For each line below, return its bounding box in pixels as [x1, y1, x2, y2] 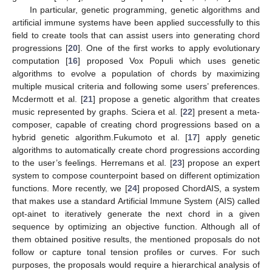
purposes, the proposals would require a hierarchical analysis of [12, 259, 260, 270]
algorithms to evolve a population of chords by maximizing [12, 68, 260, 78]
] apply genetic [197, 132, 260, 142]
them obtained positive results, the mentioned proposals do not [12, 234, 260, 244]
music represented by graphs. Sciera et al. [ [12, 106, 183, 117]
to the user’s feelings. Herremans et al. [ [12, 157, 172, 168]
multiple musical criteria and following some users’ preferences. [12, 81, 260, 91]
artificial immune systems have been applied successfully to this [12, 17, 260, 27]
